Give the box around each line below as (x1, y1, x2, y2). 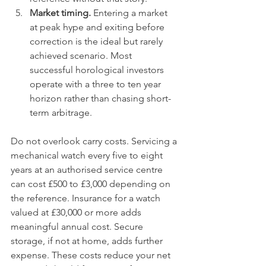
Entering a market (91, 7, 170, 18)
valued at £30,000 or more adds (11, 207, 144, 218)
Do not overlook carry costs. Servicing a (11, 135, 179, 147)
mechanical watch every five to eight (11, 150, 165, 161)
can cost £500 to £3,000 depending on (11, 178, 173, 189)
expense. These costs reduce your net (11, 249, 173, 261)
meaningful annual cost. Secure (11, 221, 145, 232)
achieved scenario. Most (30, 50, 134, 61)
